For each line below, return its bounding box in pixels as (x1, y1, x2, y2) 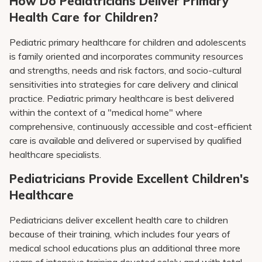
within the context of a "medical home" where (9, 106, 202, 118)
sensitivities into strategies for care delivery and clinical (9, 78, 238, 90)
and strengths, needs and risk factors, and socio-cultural (9, 64, 242, 76)
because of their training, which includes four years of (9, 228, 230, 240)
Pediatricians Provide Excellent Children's (9, 171, 249, 186)
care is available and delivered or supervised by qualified (9, 135, 242, 146)
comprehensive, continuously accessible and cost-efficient (9, 120, 252, 132)
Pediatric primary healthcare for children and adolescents (9, 36, 246, 48)
